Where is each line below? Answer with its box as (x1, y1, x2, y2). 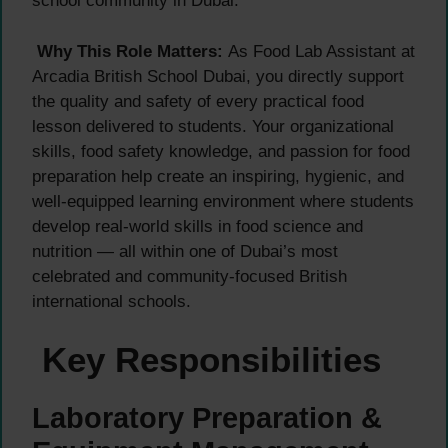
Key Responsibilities (32, 340, 381, 380)
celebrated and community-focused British (32, 266, 347, 286)
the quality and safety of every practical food (32, 91, 364, 111)
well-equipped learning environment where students (32, 191, 414, 211)
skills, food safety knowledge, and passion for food (32, 141, 410, 161)
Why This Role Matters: (37, 41, 223, 61)
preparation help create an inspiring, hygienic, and (32, 166, 404, 186)
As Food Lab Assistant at (223, 41, 415, 61)
